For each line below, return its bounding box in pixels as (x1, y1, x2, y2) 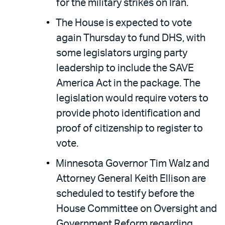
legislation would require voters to (56, 93, 208, 103)
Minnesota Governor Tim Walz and (56, 159, 209, 169)
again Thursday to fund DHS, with (56, 33, 205, 43)
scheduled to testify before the (56, 189, 194, 199)
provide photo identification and (56, 108, 200, 119)
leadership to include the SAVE (56, 63, 194, 73)
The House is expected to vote (56, 18, 192, 28)
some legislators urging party (56, 48, 187, 58)
